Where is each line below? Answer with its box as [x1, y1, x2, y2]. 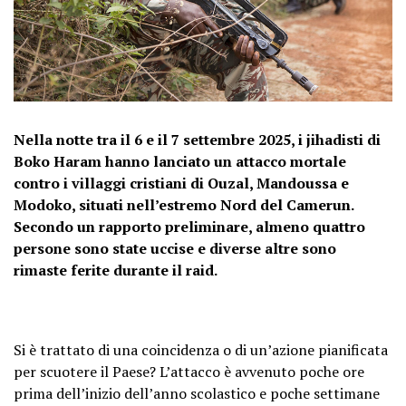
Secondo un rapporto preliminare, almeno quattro [14, 216, 365, 237]
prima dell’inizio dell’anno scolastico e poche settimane [14, 382, 380, 403]
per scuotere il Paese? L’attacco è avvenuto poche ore [14, 361, 364, 382]
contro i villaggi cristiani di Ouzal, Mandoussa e [14, 172, 349, 193]
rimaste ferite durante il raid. [14, 259, 217, 280]
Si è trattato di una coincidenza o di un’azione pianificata [14, 339, 388, 360]
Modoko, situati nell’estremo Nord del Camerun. [14, 194, 353, 215]
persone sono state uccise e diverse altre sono [14, 237, 336, 258]
